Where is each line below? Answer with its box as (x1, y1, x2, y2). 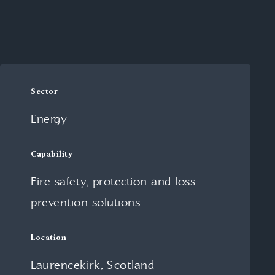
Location (31, 230, 66, 246)
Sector (31, 84, 58, 100)
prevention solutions (31, 196, 140, 211)
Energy (31, 112, 67, 127)
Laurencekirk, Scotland (31, 258, 154, 273)
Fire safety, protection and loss (31, 175, 195, 190)
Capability (31, 147, 72, 163)
